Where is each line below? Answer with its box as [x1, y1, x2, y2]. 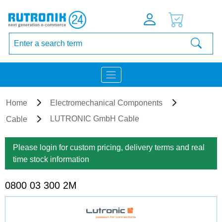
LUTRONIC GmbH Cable [50, 114, 139, 123]
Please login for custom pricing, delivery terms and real [13, 143, 205, 152]
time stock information [13, 155, 89, 164]
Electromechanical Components [50, 99, 163, 107]
